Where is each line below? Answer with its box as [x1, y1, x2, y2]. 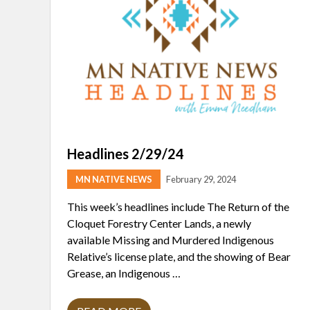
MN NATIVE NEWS [75, 174, 152, 185]
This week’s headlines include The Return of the [67, 200, 289, 214]
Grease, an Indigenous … [67, 266, 181, 280]
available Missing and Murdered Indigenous [67, 233, 274, 247]
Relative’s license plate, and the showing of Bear [67, 250, 291, 264]
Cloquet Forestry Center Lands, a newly [67, 217, 251, 230]
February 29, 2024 [166, 174, 236, 185]
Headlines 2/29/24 [67, 145, 184, 163]
